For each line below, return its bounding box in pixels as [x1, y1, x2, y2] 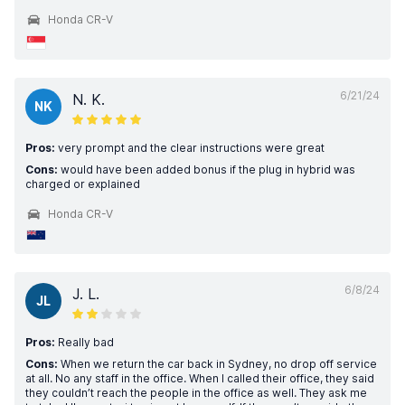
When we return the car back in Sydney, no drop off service [58, 357, 377, 371]
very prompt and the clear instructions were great [55, 141, 325, 155]
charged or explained [25, 177, 140, 191]
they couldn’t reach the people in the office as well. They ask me [25, 386, 367, 400]
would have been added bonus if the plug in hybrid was [58, 163, 355, 176]
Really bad [55, 335, 114, 349]
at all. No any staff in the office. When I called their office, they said [25, 372, 374, 385]
